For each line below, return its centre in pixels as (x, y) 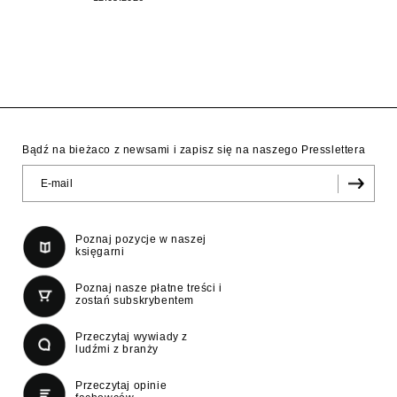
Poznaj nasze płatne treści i (149, 288)
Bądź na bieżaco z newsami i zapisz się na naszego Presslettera (194, 149)
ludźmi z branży (117, 349)
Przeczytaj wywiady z (132, 336)
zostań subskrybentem (135, 300)
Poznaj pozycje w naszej (141, 239)
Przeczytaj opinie (121, 385)
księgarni (100, 251)
